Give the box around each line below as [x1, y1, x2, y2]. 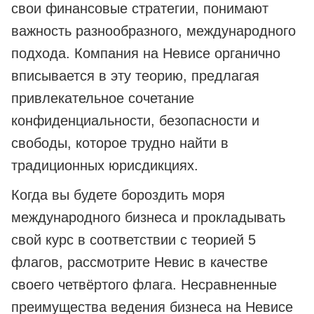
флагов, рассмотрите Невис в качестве [11, 254, 268, 271]
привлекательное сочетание [11, 90, 194, 107]
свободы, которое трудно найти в [11, 135, 228, 151]
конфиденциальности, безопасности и [11, 113, 259, 129]
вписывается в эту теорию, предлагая [11, 68, 259, 84]
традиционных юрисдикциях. [11, 158, 198, 174]
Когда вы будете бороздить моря [11, 187, 225, 203]
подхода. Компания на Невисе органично [11, 46, 280, 62]
